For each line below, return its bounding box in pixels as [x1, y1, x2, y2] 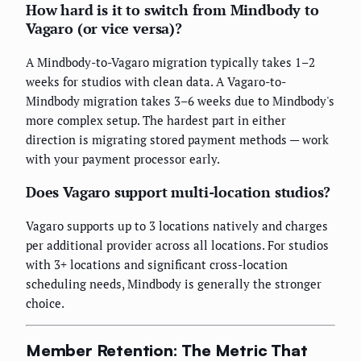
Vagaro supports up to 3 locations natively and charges [26, 218, 328, 234]
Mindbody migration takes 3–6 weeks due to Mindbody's [26, 93, 334, 110]
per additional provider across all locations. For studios [26, 237, 329, 254]
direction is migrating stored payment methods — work [26, 131, 329, 148]
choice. [26, 295, 64, 312]
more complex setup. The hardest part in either [26, 112, 286, 129]
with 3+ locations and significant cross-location [26, 256, 288, 273]
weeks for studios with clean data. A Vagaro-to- [26, 73, 286, 90]
